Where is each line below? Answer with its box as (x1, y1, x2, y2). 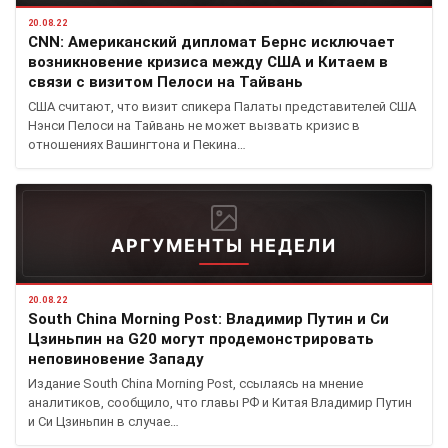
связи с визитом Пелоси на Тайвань (28, 73, 303, 92)
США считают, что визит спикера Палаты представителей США (28, 99, 416, 115)
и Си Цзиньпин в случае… (28, 414, 179, 430)
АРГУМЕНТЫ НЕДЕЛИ (111, 235, 337, 257)
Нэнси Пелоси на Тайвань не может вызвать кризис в (28, 118, 360, 134)
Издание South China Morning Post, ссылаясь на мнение (28, 376, 363, 392)
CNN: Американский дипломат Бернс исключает (28, 33, 395, 52)
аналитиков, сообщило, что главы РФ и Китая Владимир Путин (28, 395, 412, 411)
